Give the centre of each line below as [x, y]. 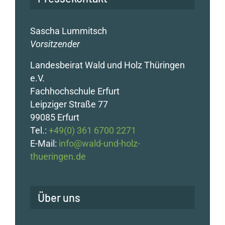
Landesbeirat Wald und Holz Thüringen [107, 65]
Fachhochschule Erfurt [75, 91]
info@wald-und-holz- [99, 143]
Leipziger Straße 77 [69, 104]
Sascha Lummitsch [69, 31]
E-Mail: [44, 143]
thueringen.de [58, 156]
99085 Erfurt [55, 117]
